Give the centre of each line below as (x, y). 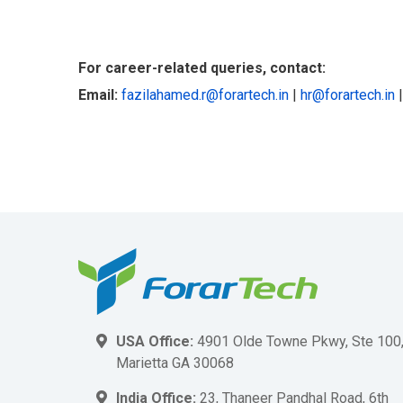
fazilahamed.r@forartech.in (205, 95)
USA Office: (157, 341)
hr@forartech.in (348, 95)
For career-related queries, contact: (202, 68)
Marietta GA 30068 (175, 363)
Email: (98, 95)
